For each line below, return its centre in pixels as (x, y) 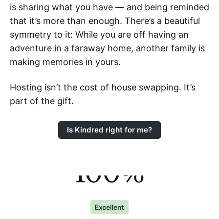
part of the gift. (42, 101)
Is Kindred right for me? (109, 130)
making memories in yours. (65, 62)
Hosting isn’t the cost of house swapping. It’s (103, 87)
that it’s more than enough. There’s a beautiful (105, 21)
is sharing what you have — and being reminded (109, 7)
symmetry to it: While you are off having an (99, 34)
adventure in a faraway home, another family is (107, 48)
